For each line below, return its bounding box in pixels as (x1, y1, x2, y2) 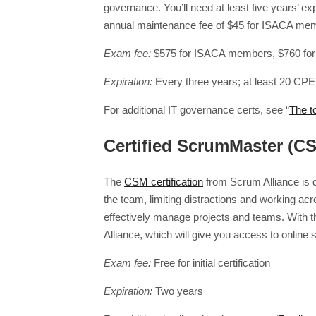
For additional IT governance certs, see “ (104, 104, 289, 116)
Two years (152, 285, 203, 298)
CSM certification (124, 176, 203, 188)
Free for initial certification (151, 257, 270, 269)
